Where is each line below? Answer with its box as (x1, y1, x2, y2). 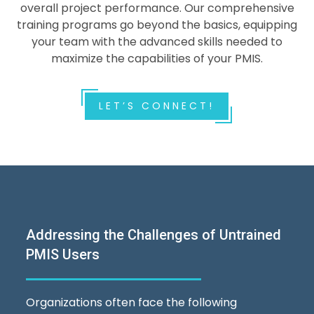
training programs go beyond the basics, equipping (17, 17, 297, 33)
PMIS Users (26, 245, 100, 263)
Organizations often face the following (26, 294, 237, 310)
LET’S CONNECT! (99, 98, 214, 113)
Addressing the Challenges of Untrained (26, 226, 281, 243)
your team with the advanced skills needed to (32, 34, 282, 50)
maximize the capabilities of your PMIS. (51, 50, 263, 67)
